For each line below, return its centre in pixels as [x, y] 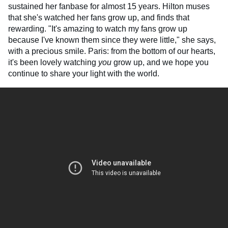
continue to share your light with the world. [84, 74]
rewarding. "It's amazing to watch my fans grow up [98, 29]
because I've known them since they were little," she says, [112, 40]
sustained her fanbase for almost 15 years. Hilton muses [109, 6]
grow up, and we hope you [160, 62]
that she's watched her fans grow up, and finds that [99, 18]
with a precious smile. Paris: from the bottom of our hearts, [112, 51]
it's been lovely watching [53, 62]
